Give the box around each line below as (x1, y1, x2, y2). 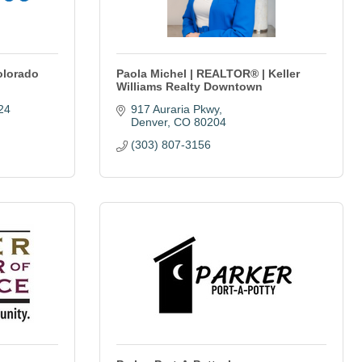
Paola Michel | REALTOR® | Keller (116, 67, 300, 80)
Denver (130, 116, 167, 128)
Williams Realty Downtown (116, 80, 263, 93)
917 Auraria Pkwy (130, 103, 219, 116)
